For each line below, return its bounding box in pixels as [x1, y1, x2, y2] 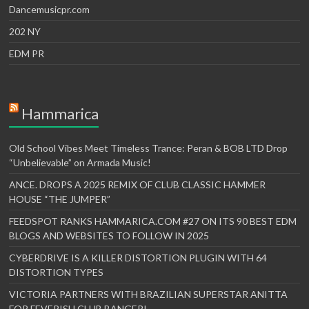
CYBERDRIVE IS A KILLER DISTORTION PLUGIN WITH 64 [9, 252, 268, 264]
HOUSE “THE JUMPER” [9, 193, 111, 206]
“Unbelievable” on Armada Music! [9, 157, 152, 169]
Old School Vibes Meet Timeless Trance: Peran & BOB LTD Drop [9, 142, 288, 154]
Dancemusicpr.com [9, 3, 90, 16]
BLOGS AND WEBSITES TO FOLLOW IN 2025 [9, 230, 210, 242]
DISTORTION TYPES [9, 266, 104, 279]
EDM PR [9, 48, 45, 60]
